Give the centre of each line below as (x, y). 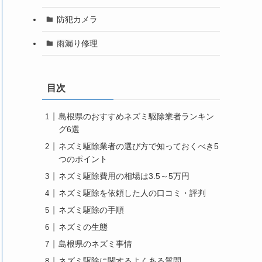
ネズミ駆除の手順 (91, 210)
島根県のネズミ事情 (95, 244)
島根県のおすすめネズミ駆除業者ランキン (136, 117)
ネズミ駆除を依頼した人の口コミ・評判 (132, 193)
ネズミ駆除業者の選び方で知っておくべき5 (139, 146)
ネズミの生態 (83, 227)
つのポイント (83, 159)
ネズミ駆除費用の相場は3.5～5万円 (124, 176)
